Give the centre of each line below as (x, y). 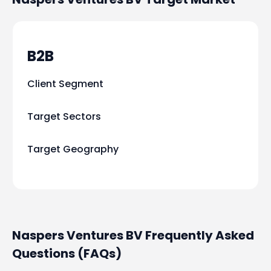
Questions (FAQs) (67, 254)
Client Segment (65, 84)
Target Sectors (64, 117)
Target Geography (73, 149)
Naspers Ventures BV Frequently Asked (133, 236)
